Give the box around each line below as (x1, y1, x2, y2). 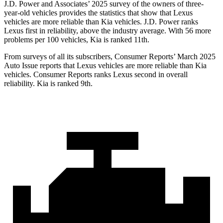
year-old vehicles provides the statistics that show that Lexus (4, 8, 193, 17)
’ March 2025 (173, 52, 216, 61)
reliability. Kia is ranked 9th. (4, 79, 93, 88)
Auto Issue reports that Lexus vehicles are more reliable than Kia (4, 61, 207, 70)
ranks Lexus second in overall (92, 70, 188, 79)
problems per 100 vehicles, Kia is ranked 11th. (4, 35, 149, 44)
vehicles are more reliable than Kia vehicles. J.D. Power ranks (4, 17, 198, 26)
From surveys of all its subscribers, (4, 52, 114, 61)
